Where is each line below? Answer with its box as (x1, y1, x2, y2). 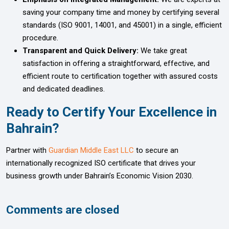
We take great (141, 45, 187, 55)
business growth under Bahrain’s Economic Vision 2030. (6, 171, 193, 180)
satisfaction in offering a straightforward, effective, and (22, 58, 210, 68)
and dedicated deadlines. (22, 84, 105, 94)
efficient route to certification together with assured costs (22, 71, 218, 81)
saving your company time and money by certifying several (22, 7, 219, 17)
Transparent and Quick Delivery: (22, 45, 141, 55)
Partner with (6, 145, 49, 155)
